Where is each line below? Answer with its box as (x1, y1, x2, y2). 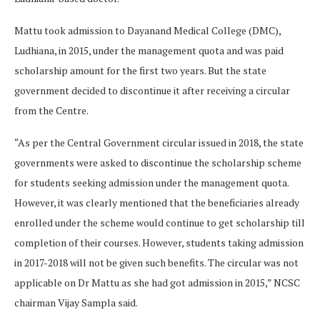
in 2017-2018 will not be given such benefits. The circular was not (14, 256, 299, 270)
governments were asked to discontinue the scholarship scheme (14, 156, 301, 170)
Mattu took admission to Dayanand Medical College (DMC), (14, 24, 281, 38)
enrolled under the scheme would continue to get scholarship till (14, 216, 305, 230)
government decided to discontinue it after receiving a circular (14, 84, 290, 98)
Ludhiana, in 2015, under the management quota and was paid (14, 44, 284, 58)
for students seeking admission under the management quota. (14, 176, 289, 190)
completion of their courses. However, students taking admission (14, 236, 304, 250)
